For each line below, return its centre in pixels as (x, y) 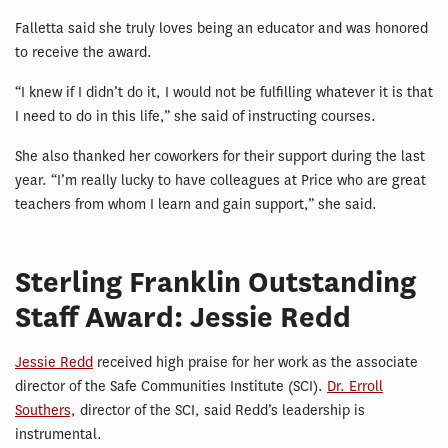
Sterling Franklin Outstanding (215, 282)
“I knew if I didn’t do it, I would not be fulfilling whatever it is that (224, 92)
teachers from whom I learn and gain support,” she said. (196, 204)
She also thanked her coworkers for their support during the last (220, 156)
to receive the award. (83, 52)
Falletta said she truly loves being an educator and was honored (221, 28)
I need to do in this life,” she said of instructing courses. (195, 116)
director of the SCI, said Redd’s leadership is (220, 410)
